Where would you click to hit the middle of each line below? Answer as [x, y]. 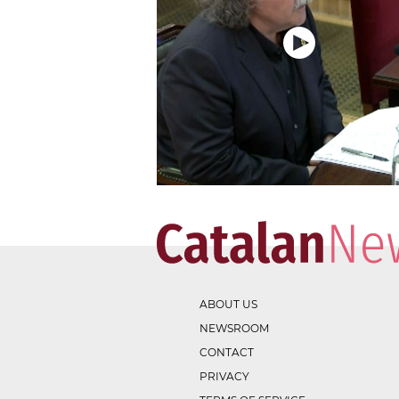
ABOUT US [228, 305]
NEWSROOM [234, 329]
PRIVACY [224, 377]
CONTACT [227, 353]
